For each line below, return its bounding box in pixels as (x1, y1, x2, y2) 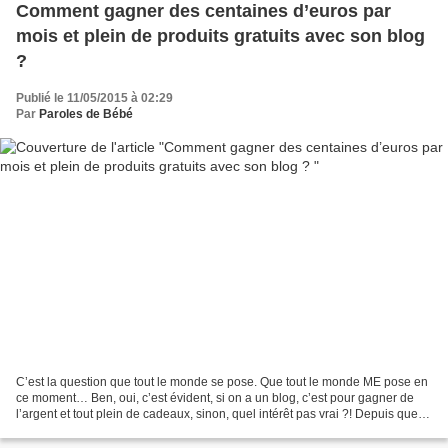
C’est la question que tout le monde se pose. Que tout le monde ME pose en (16, 374, 428, 389)
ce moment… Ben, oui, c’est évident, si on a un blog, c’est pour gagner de (16, 390, 414, 405)
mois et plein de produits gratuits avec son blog (16, 26, 425, 47)
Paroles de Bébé (39, 107, 133, 122)
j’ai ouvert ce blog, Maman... (16, 422, 168, 437)
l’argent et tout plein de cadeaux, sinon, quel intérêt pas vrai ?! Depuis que (16, 406, 418, 421)
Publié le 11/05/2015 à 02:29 (16, 91, 173, 106)
